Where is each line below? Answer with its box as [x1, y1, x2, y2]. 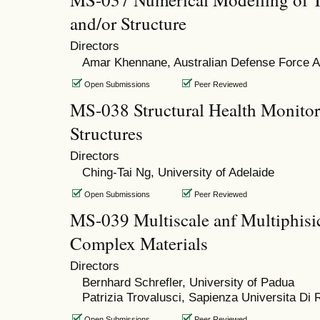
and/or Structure [70, 11, 186, 36]
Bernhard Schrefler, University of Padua [81, 275, 294, 290]
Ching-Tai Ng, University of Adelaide [81, 165, 274, 180]
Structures [70, 121, 143, 146]
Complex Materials [70, 231, 208, 256]
